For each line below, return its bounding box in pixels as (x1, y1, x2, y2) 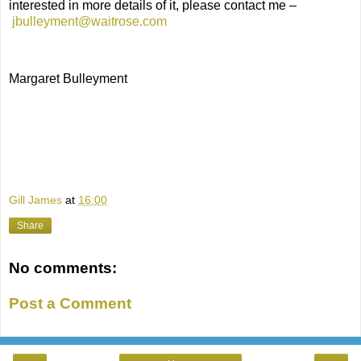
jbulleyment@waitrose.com (12, 14, 167, 28)
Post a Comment (9, 294, 131, 312)
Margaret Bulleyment (9, 72, 127, 86)
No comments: (9, 259, 117, 277)
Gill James (9, 193, 62, 207)
